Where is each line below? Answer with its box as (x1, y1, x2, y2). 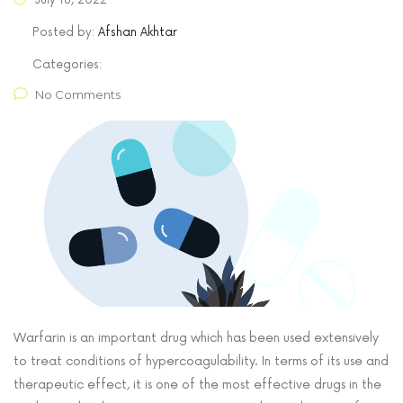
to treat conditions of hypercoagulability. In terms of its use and (13, 353, 389, 369)
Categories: (32, 57, 102, 72)
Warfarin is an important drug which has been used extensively (13, 329, 379, 345)
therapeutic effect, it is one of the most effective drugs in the (13, 376, 381, 392)
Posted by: (32, 24, 98, 40)
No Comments (35, 86, 121, 102)
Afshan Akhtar (98, 24, 177, 40)
